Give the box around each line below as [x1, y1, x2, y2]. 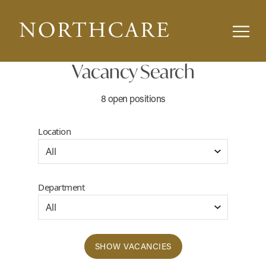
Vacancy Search [72, 59, 194, 84]
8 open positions [100, 92, 166, 105]
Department [38, 181, 84, 194]
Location [38, 125, 71, 138]
